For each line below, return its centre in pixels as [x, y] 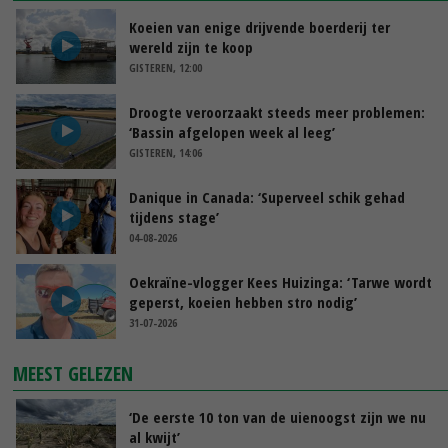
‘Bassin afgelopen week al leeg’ [232, 131]
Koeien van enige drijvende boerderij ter [259, 26]
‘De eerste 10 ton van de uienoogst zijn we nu [277, 416]
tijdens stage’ [174, 216]
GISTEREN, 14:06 [165, 152]
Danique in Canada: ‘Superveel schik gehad [267, 196]
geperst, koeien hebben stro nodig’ [243, 301]
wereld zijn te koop [191, 46]
